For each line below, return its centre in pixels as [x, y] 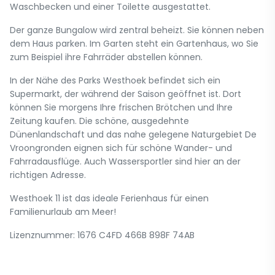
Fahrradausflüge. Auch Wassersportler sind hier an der [125, 161]
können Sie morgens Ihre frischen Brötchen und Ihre [121, 107]
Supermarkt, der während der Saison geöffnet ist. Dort [126, 94]
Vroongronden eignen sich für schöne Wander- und [121, 148]
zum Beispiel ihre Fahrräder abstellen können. [106, 57]
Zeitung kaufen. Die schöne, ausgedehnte [99, 121]
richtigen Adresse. [48, 175]
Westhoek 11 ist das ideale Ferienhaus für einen [109, 198]
